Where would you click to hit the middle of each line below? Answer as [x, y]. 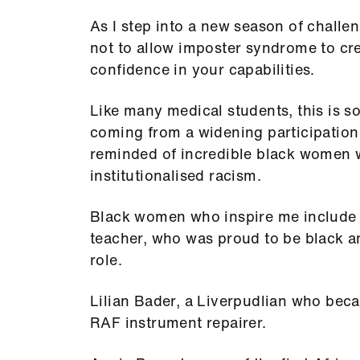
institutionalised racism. [176, 175]
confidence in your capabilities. [202, 69]
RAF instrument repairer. [178, 322]
